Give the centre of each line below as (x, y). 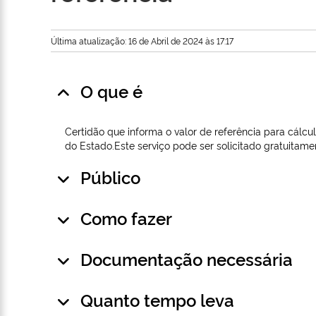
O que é (111, 91)
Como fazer (126, 218)
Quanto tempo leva (157, 300)
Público (110, 177)
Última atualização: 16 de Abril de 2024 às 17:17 (142, 41)
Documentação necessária (187, 259)
